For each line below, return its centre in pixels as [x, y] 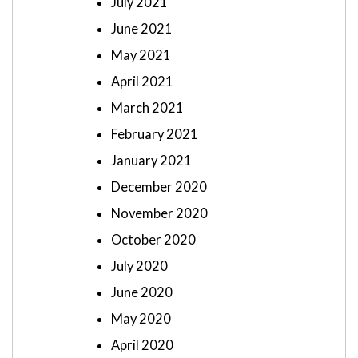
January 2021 [151, 161]
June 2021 [142, 29]
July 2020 [139, 267]
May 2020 [141, 319]
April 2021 [142, 82]
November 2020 [159, 214]
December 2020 [159, 187]
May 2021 [141, 56]
